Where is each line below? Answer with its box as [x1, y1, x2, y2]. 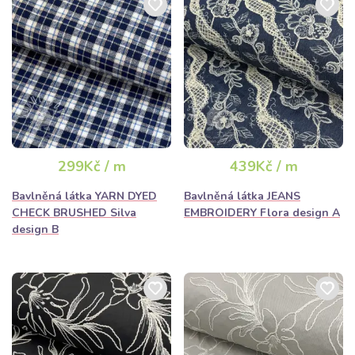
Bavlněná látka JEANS [184, 189, 300, 204]
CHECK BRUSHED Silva [12, 205, 136, 220]
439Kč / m [229, 157, 298, 176]
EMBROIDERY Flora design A [184, 205, 340, 220]
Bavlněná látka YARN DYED [12, 189, 157, 204]
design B [12, 222, 59, 237]
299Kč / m [57, 157, 126, 176]
